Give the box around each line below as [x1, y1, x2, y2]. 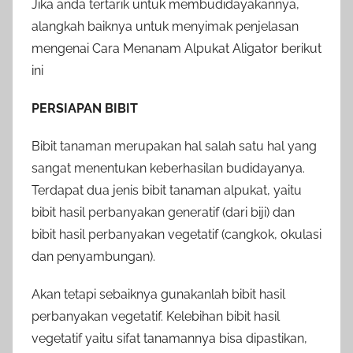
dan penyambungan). [32, 249, 155, 265]
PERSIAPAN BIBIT [32, 101, 138, 117]
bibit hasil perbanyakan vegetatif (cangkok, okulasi [32, 227, 321, 243]
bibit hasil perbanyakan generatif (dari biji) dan [32, 205, 295, 221]
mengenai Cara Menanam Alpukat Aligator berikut [32, 41, 321, 57]
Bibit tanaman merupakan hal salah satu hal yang [32, 139, 317, 154]
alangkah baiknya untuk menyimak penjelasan [32, 19, 299, 35]
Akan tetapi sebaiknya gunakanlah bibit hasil [32, 287, 285, 303]
